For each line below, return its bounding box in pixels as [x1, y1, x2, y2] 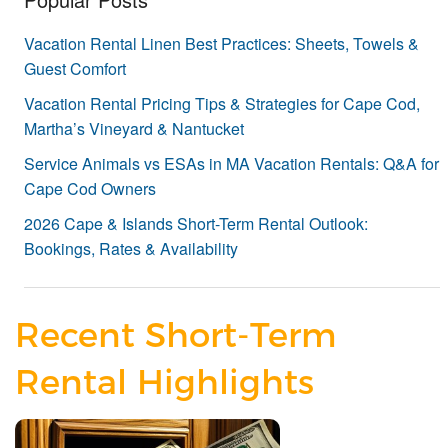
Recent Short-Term [15, 313, 336, 356]
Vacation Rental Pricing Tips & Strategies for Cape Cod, [24, 92, 420, 116]
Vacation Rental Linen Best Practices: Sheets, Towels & [24, 32, 419, 56]
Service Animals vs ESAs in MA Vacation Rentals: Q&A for [24, 152, 439, 176]
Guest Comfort [24, 57, 126, 81]
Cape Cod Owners [24, 177, 156, 201]
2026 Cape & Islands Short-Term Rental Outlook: [24, 212, 368, 236]
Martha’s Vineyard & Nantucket [24, 117, 244, 141]
